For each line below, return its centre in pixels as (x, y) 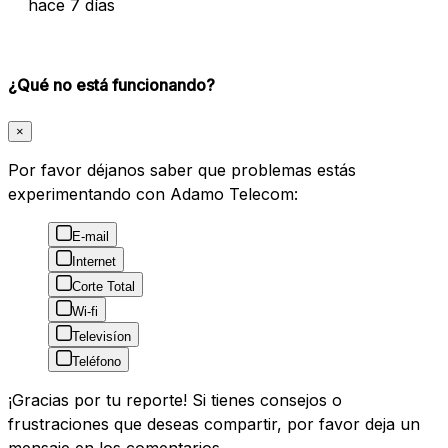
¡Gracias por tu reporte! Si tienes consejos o (175, 400)
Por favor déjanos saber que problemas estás (182, 170)
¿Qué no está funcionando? (111, 84)
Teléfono (96, 362)
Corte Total (103, 287)
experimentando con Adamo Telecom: (153, 194)
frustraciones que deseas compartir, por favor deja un (214, 424)
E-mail (90, 237)
